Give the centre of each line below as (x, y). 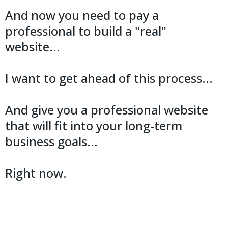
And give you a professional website (107, 109)
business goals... (51, 141)
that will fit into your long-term (94, 125)
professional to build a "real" (86, 31)
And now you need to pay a (82, 15)
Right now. (36, 173)
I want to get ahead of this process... (109, 78)
